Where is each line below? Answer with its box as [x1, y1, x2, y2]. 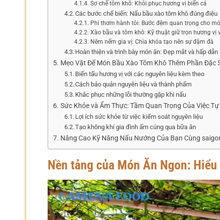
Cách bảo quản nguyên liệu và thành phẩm [75, 80, 192, 88]
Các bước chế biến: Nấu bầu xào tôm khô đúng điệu [75, 9, 218, 17]
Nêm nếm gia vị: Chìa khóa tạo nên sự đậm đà [90, 38, 214, 45]
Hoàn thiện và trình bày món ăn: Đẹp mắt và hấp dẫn [75, 48, 219, 55]
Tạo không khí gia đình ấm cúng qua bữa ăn [75, 123, 196, 131]
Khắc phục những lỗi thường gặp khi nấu [75, 90, 187, 98]
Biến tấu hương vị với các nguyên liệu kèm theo [75, 70, 205, 78]
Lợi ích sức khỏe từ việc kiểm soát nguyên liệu [75, 112, 203, 120]
